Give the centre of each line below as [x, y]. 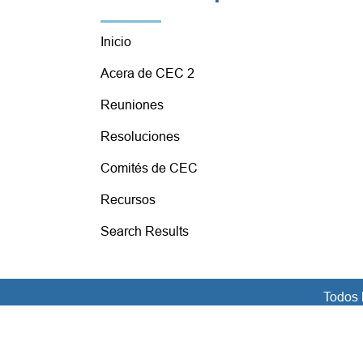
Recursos [128, 200]
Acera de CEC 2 [147, 73]
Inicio [115, 42]
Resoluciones [140, 137]
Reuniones [132, 105]
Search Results [144, 231]
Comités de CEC [149, 168]
